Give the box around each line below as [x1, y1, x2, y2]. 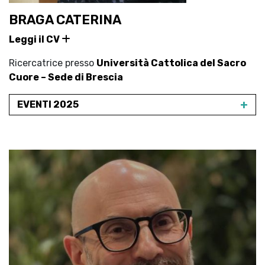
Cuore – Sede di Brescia [9, 72, 123, 83]
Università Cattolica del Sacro [96, 57, 246, 69]
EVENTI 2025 [17, 99, 79, 110]
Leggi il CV [9, 34, 62, 45]
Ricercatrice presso [9, 57, 96, 69]
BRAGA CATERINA [9, 12, 121, 28]
